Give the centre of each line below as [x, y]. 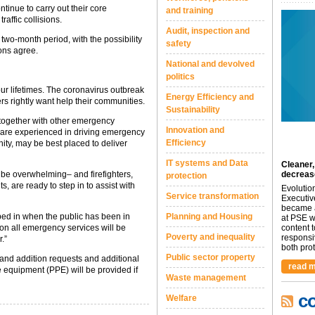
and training [189, 11]
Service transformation [212, 196]
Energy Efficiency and [210, 97]
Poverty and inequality [211, 237]
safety [179, 44]
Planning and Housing [209, 217]
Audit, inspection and [208, 31]
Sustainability [193, 110]
